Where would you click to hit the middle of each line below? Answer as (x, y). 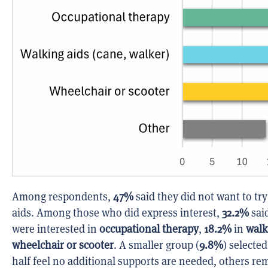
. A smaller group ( (156, 245)
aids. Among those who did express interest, (117, 213)
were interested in (56, 229)
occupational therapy (149, 229)
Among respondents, (63, 197)
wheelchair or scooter (63, 245)
